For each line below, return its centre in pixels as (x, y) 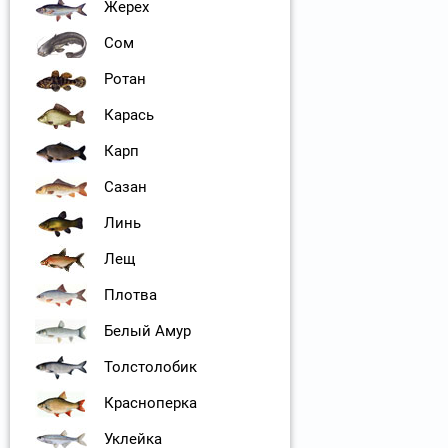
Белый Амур (147, 331)
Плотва (130, 295)
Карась (129, 115)
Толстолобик (150, 367)
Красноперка (150, 403)
